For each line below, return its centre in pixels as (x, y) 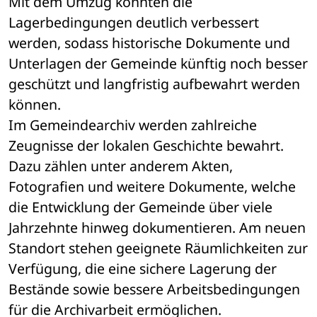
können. (35, 105)
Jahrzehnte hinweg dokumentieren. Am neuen (157, 228)
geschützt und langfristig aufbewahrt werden (154, 84)
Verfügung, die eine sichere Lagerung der (143, 269)
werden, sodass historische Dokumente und (149, 43)
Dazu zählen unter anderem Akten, (121, 166)
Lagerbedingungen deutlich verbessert (134, 23)
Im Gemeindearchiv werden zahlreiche (133, 125)
